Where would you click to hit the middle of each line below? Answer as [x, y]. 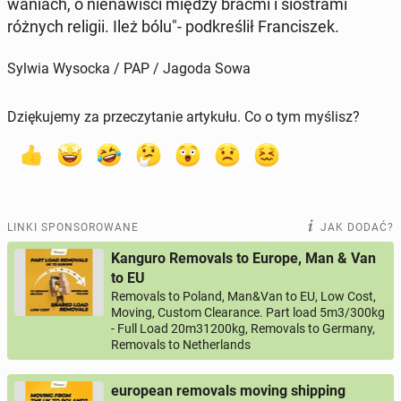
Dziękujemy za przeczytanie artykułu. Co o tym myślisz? [183, 117]
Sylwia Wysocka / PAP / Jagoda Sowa [129, 69]
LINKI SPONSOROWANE [73, 228]
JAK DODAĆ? [357, 228]
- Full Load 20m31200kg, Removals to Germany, [243, 329]
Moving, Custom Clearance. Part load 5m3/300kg [248, 313]
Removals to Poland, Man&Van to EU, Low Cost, [243, 297]
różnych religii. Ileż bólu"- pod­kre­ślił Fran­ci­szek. [173, 27]
